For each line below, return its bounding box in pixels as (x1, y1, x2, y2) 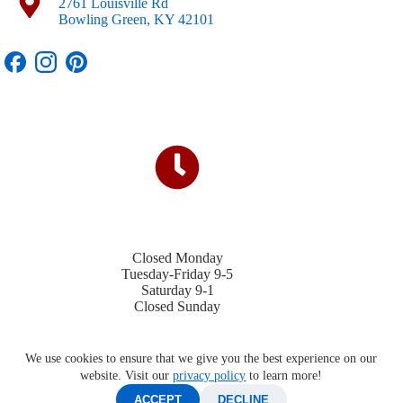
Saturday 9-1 (140, 282, 214, 298)
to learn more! (246, 369, 323, 382)
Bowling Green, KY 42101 (58, 12, 214, 27)
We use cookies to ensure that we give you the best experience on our (25, 352, 378, 365)
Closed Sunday (134, 299, 221, 314)
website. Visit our (80, 369, 174, 382)
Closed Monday (131, 250, 223, 265)
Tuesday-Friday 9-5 (121, 266, 234, 282)
